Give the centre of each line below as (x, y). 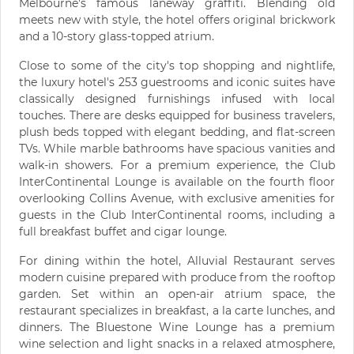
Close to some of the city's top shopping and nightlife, (177, 66)
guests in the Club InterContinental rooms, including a (177, 215)
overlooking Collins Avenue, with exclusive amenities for (177, 199)
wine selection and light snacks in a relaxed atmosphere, (177, 344)
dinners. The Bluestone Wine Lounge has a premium (177, 328)
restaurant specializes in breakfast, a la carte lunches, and (177, 311)
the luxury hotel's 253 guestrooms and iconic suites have (177, 83)
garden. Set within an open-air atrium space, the (177, 294)
